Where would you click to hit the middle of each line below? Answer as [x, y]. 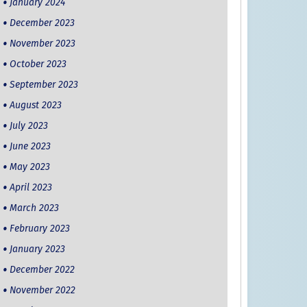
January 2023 [37, 249]
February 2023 [39, 229]
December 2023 [42, 23]
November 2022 [42, 291]
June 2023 [30, 147]
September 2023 [44, 85]
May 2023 [29, 167]
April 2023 [30, 188]
